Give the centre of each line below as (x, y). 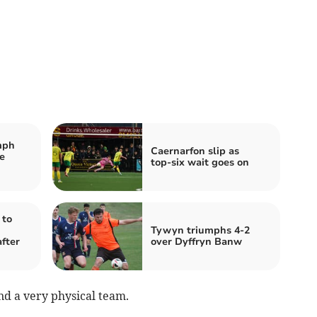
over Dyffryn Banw (196, 241)
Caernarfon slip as (195, 151)
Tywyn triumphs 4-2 (200, 230)
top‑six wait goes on (200, 162)
